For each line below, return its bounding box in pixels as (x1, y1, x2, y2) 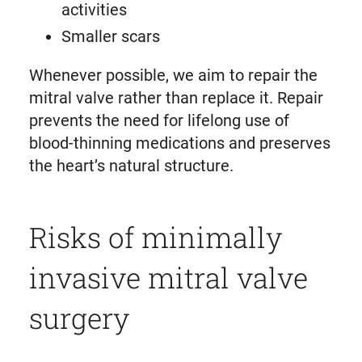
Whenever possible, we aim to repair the (28, 65, 318, 86)
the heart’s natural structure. (28, 156, 234, 176)
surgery (28, 299, 129, 337)
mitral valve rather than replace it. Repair (28, 88, 323, 108)
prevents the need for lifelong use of (28, 111, 289, 131)
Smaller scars (61, 27, 160, 47)
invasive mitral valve (28, 259, 308, 297)
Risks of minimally (28, 218, 282, 256)
